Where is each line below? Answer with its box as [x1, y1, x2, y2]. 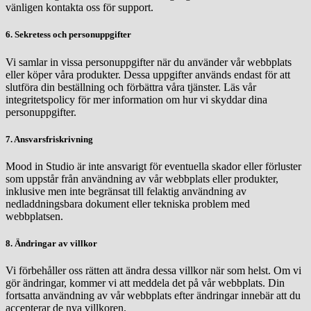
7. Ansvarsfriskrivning [6, 133, 93, 144]
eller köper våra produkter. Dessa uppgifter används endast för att [6, 68, 290, 81]
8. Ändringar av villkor [6, 238, 97, 249]
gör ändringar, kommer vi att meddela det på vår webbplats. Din [6, 277, 285, 289]
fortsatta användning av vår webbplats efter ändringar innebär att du [6, 289, 301, 302]
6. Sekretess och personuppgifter [6, 29, 131, 40]
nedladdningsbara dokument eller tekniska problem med [6, 197, 250, 210]
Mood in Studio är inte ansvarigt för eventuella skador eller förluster [6, 160, 301, 172]
